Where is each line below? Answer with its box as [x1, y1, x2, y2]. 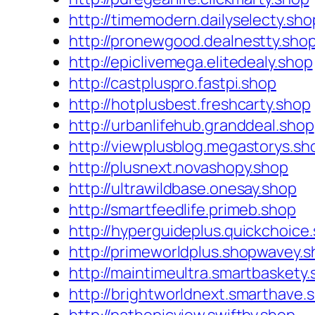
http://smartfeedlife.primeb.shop [69, 199, 296, 221]
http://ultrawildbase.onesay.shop [69, 178, 297, 200]
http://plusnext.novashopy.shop [69, 157, 288, 179]
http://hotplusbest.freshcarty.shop [69, 94, 311, 115]
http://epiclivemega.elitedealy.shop [69, 51, 313, 73]
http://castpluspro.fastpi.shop [69, 72, 276, 94]
